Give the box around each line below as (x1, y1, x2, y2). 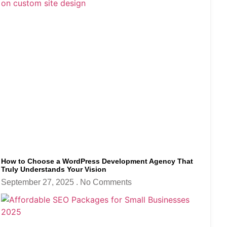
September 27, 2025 (1, 177, 76, 186)
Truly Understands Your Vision (1, 165, 106, 173)
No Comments (80, 177, 132, 186)
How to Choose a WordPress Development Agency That (1, 157, 193, 165)
